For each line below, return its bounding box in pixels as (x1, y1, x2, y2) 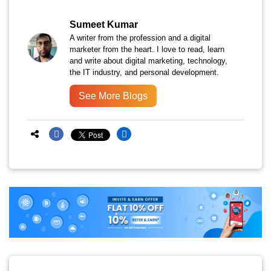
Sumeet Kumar (70, 19, 138, 30)
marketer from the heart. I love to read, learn (70, 45, 224, 54)
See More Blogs (79, 91, 148, 102)
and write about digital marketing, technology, (70, 56, 227, 66)
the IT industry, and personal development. (70, 68, 219, 77)
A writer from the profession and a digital (70, 33, 211, 43)
